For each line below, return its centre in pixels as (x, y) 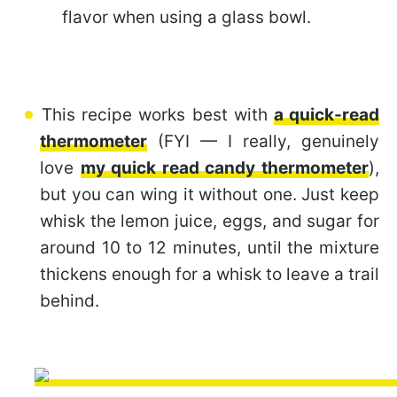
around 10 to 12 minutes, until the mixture (210, 247)
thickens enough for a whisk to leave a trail (210, 274)
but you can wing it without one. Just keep (210, 194)
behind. (70, 300)
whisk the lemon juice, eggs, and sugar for (210, 221)
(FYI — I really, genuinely (263, 141)
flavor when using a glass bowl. (187, 17)
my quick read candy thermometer (225, 167)
